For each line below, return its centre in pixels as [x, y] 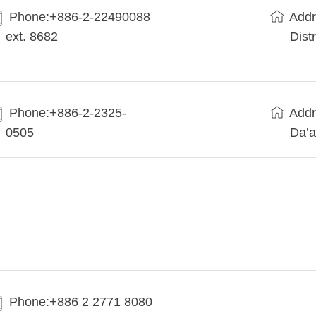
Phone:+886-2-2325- [68, 113]
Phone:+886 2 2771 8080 [81, 302]
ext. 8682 [32, 37]
